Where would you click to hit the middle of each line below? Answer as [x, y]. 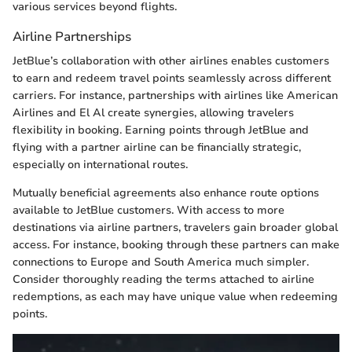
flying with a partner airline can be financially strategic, [157, 148]
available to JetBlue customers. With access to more [148, 211]
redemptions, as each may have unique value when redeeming [175, 297]
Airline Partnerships [72, 36]
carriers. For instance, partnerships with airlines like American [175, 96]
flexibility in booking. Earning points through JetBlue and [161, 130]
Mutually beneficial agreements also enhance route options [166, 193]
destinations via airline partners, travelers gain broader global [175, 228]
